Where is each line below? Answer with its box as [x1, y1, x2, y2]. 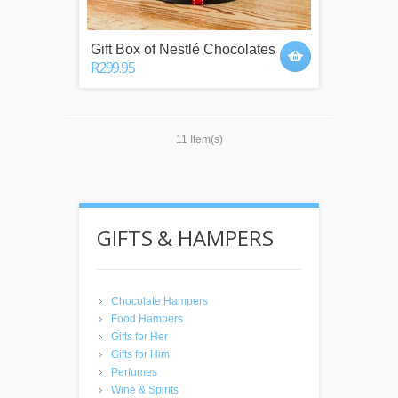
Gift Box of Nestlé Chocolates [91, 41, 275, 57]
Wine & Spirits [111, 383, 179, 396]
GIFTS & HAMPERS [97, 222, 274, 252]
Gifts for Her [111, 330, 168, 343]
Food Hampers [111, 312, 183, 325]
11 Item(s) [175, 132, 223, 146]
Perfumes [111, 365, 157, 378]
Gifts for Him [111, 347, 170, 361]
